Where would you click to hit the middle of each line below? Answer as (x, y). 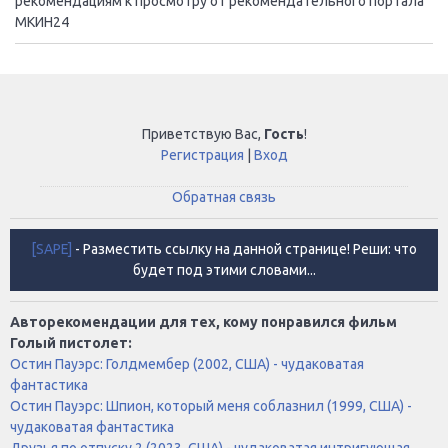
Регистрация (202, 154)
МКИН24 (42, 21)
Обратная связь (224, 196)
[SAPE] (51, 248)
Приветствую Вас (199, 133)
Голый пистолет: (71, 342)
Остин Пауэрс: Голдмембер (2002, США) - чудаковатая (187, 363)
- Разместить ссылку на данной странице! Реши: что (246, 248)
